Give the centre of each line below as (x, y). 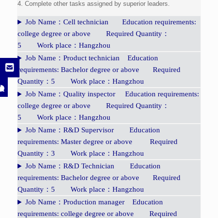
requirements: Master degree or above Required (98, 142)
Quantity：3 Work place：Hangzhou (81, 154)
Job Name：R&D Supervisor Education (92, 130)
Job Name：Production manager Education (94, 202)
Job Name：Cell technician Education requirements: (110, 22)
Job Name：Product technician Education (91, 58)
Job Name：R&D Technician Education (93, 166)
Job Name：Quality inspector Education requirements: (112, 94)
